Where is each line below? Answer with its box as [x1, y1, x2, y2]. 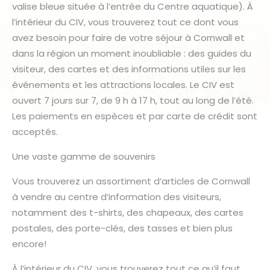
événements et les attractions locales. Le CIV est [12, 78, 234, 91]
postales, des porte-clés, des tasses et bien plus [12, 221, 233, 234]
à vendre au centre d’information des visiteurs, [12, 190, 221, 203]
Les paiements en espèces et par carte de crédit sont [12, 109, 257, 122]
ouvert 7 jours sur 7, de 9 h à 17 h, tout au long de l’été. [12, 93, 254, 107]
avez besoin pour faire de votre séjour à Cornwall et [12, 31, 245, 44]
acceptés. [12, 125, 58, 138]
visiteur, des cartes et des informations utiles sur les [12, 62, 246, 75]
